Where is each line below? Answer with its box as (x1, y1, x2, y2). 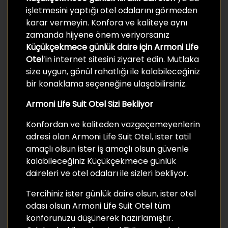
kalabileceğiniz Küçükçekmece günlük (26, 155, 176, 167)
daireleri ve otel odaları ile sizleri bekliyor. (26, 167, 188, 179)
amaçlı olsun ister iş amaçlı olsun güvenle (26, 142, 189, 155)
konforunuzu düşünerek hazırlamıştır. (26, 212, 173, 224)
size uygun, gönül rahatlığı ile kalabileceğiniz (26, 65, 200, 77)
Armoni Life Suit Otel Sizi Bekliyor (26, 98, 153, 110)
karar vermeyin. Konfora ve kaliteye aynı (26, 16, 187, 28)
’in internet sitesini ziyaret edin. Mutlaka (43, 53, 199, 65)
